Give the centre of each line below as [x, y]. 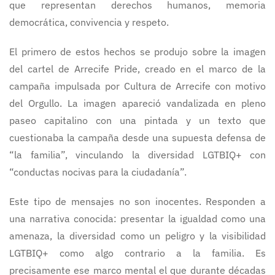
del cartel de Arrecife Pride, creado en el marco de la [137, 69]
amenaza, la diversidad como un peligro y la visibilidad [137, 236]
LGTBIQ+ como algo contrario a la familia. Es [137, 253]
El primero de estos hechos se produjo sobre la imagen [137, 52]
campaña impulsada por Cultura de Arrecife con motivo [137, 86]
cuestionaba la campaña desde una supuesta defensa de [137, 138]
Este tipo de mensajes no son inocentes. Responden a [137, 202]
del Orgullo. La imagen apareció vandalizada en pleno [137, 103]
